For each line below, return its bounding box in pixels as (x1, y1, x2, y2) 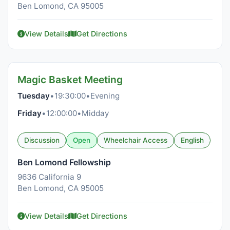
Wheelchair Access (104, 136, 167, 144)
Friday (17, 108, 42, 118)
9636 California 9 (17, 172, 81, 182)
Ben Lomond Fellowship (17, 157, 111, 167)
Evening (90, 91, 120, 101)
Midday (82, 108, 109, 118)
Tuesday (17, 91, 50, 101)
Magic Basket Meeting (17, 73, 123, 86)
